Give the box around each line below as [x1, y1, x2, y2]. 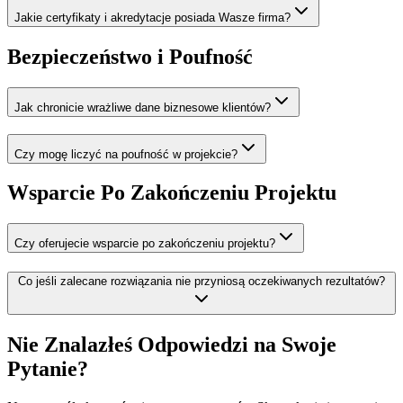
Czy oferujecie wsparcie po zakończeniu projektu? [14, 237, 275, 251]
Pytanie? [7, 356, 88, 381]
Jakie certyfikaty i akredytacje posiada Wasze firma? [14, 11, 291, 24]
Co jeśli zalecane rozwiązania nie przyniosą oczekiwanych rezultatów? [18, 274, 385, 289]
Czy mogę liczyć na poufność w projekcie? [14, 147, 237, 161]
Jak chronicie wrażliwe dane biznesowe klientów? [14, 100, 271, 114]
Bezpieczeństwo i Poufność [7, 44, 253, 68]
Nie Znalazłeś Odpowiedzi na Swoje [7, 332, 336, 356]
